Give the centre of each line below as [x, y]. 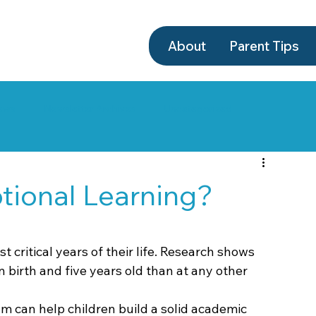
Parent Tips [264, 46]
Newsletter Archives [90, 109]
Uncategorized [198, 109]
